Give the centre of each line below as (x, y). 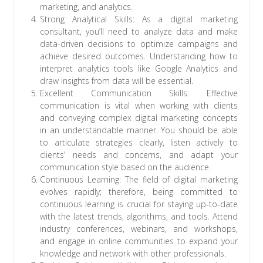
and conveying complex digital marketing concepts (139, 118)
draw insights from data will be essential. (117, 81)
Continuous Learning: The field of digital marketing (139, 180)
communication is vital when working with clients (139, 106)
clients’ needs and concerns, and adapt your (139, 155)
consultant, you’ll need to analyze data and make (139, 32)
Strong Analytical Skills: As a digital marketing (139, 19)
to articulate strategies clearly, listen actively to (139, 143)
